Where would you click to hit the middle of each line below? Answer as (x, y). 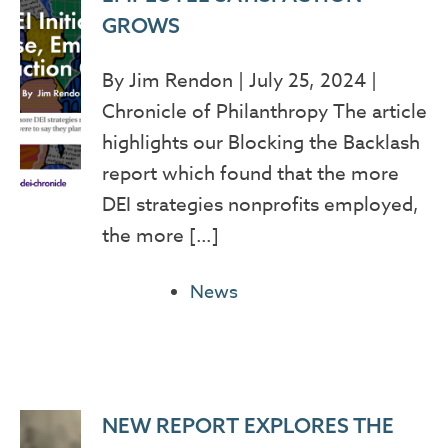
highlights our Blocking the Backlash (260, 142)
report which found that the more (250, 173)
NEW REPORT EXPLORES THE (247, 424)
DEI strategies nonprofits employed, (260, 204)
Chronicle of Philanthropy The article (264, 111)
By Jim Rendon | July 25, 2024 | (239, 80)
